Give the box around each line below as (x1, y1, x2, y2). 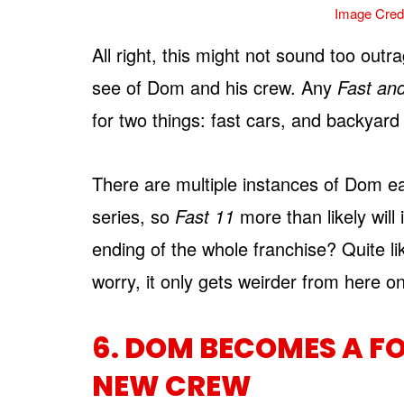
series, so (92, 202, 175, 229)
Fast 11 (175, 202, 240, 229)
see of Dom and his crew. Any (92, 73, 337, 100)
